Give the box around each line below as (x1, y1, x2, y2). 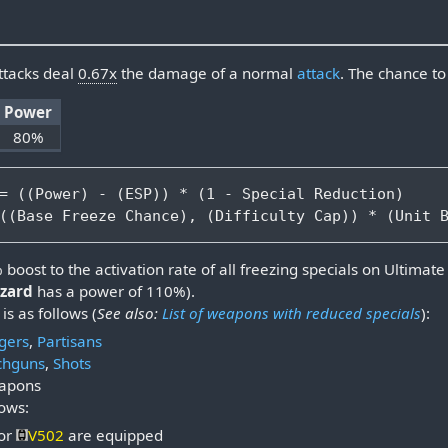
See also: (96, 303, 162, 324)
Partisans (37, 331, 102, 351)
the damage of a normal (117, 62, 298, 83)
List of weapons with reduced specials (161, 303, 421, 324)
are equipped (64, 424, 163, 445)
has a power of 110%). (32, 281, 195, 302)
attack (297, 62, 341, 83)
